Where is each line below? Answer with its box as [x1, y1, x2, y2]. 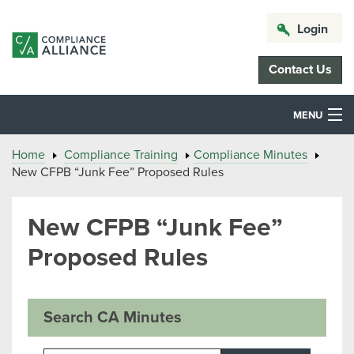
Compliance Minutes [194, 147, 307, 163]
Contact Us [269, 62, 332, 77]
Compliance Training [64, 147, 178, 163]
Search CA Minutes [43, 308, 182, 327]
